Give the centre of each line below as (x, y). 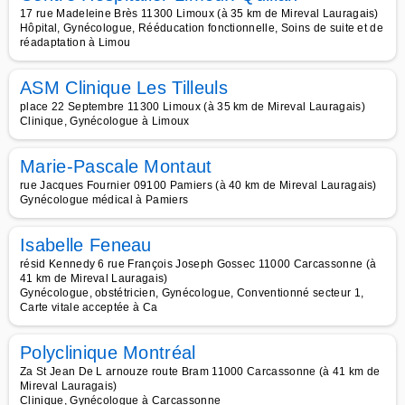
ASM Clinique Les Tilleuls (124, 88)
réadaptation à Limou (75, 42)
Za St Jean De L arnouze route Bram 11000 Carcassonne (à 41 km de (200, 372)
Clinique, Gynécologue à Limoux (105, 121)
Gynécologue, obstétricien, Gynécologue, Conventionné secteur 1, (192, 293)
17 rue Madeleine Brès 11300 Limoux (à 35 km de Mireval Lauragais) (199, 14)
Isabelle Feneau (86, 245)
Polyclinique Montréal (108, 353)
